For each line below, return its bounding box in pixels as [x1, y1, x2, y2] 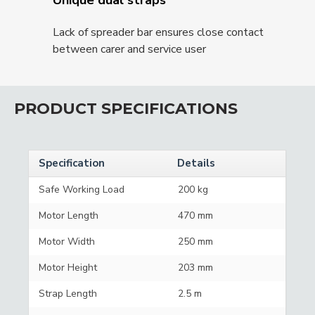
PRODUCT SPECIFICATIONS [14, 98, 238, 118]
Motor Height [39, 260, 98, 274]
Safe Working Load [39, 182, 125, 196]
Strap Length [39, 286, 98, 300]
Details [177, 155, 216, 170]
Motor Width [39, 234, 96, 248]
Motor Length [39, 208, 99, 222]
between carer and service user [53, 41, 207, 57]
